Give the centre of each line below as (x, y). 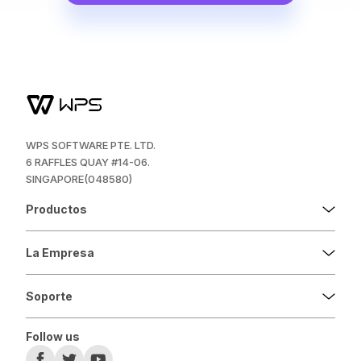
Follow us (53, 337)
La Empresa (60, 253)
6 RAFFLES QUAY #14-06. (88, 162)
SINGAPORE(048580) (79, 179)
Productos (56, 210)
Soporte (49, 297)
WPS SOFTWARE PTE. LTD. (91, 145)
